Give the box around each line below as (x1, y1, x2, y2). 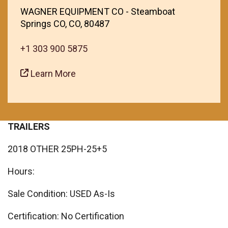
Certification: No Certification (8, 211, 124, 221)
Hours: (8, 166, 35, 177)
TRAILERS (8, 121, 50, 132)
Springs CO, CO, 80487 (20, 18, 109, 29)
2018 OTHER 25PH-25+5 (8, 144, 107, 154)
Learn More (28, 68, 76, 79)
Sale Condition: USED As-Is (8, 188, 115, 199)
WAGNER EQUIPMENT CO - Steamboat (20, 6, 175, 17)
